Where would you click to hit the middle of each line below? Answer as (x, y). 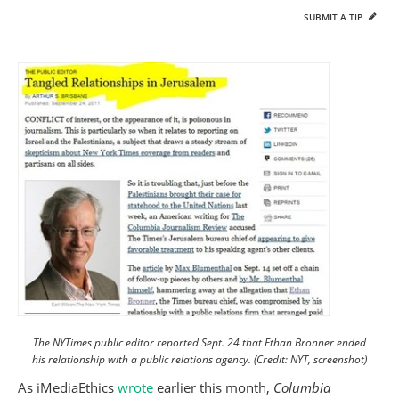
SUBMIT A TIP (334, 17)
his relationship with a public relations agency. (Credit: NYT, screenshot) (199, 359)
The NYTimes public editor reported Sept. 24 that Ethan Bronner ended (199, 342)
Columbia (302, 387)
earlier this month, (215, 387)
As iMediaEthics (68, 387)
